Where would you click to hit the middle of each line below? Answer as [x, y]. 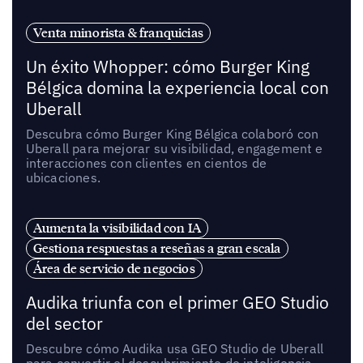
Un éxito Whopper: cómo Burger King [167, 66]
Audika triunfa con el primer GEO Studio [177, 302]
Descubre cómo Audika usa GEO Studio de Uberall [175, 348]
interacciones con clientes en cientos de [146, 162]
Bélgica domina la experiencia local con [177, 88]
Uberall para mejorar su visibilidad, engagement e [174, 148]
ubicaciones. [63, 177]
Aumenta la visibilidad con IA [117, 227]
